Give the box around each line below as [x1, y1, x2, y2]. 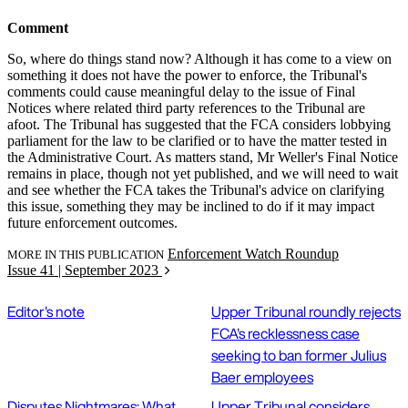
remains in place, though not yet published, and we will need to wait [7, 165, 398, 181]
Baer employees [211, 365, 313, 388]
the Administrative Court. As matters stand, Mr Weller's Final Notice [7, 148, 398, 165]
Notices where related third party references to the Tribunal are [7, 99, 365, 116]
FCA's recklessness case [211, 321, 360, 344]
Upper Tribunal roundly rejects [211, 300, 401, 322]
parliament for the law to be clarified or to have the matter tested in [7, 132, 387, 148]
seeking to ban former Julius [211, 343, 386, 366]
